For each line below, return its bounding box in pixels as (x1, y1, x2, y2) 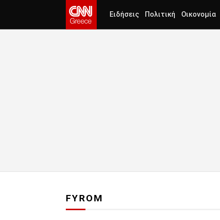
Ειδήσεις (110, 10, 139, 19)
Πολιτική (145, 10, 175, 19)
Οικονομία (181, 10, 216, 19)
